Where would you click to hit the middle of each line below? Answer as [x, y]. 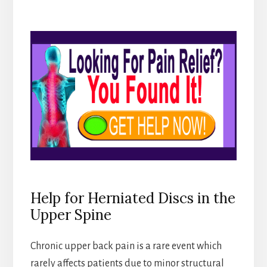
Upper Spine [71, 215]
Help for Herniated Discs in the [133, 198]
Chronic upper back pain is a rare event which [126, 246]
